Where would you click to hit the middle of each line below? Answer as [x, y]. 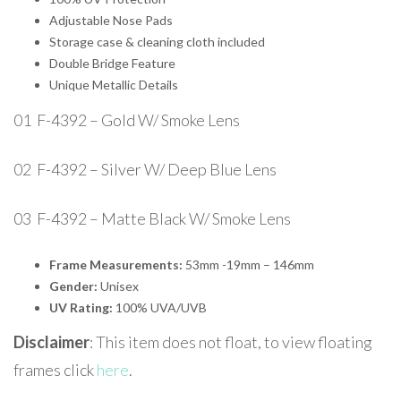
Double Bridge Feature [112, 64]
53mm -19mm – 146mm [250, 264]
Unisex [119, 286]
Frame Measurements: [117, 264]
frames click [55, 370]
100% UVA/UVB [161, 307]
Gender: [75, 286]
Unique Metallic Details [114, 85]
